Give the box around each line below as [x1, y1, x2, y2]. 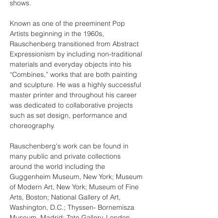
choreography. [10, 121, 55, 130]
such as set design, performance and [10, 111, 129, 120]
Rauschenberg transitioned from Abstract [10, 39, 141, 48]
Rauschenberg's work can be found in [10, 142, 130, 150]
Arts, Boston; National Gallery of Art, [10, 193, 123, 201]
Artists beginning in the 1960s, [10, 29, 106, 38]
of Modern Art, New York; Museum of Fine [10, 182, 141, 191]
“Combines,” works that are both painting [10, 70, 139, 79]
